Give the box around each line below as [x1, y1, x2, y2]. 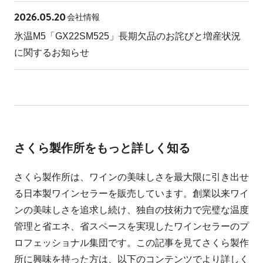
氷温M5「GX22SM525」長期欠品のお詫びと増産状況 [14, 31, 241, 41]
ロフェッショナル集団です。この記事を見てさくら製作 [14, 237, 249, 248]
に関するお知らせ [14, 47, 89, 58]
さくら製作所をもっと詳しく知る [14, 138, 190, 156]
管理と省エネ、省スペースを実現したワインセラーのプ [14, 221, 249, 231]
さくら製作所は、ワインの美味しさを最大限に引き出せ [14, 171, 249, 182]
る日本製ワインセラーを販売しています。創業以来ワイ [14, 188, 249, 198]
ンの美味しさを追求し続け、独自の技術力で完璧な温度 [14, 204, 249, 215]
